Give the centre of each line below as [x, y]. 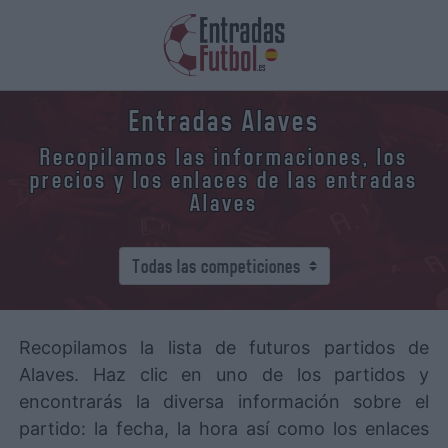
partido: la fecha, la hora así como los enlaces [224, 428]
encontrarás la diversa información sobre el [224, 401]
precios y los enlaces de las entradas [224, 180]
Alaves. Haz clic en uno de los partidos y [224, 374]
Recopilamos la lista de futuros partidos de [224, 347]
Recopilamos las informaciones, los [224, 157]
